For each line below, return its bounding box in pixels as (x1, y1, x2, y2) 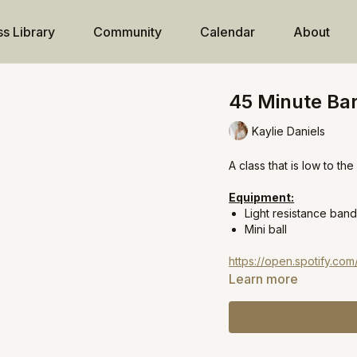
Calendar (199, 24, 255, 40)
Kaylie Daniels (252, 124, 326, 138)
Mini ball (245, 222, 288, 236)
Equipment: (229, 190, 295, 204)
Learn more (229, 271, 299, 287)
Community (92, 24, 162, 40)
